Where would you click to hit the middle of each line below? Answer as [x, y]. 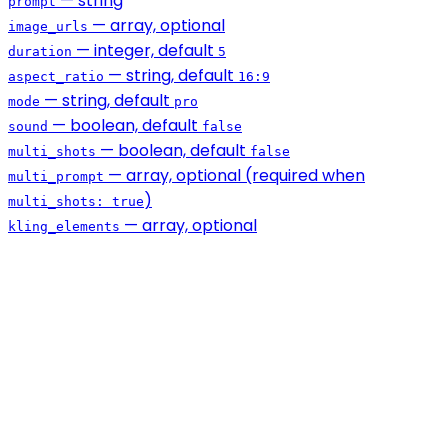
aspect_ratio [56, 77]
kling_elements [64, 227]
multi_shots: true [76, 202]
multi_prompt [56, 177]
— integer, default [145, 51]
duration [40, 52]
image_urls [48, 27]
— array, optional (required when [234, 176]
